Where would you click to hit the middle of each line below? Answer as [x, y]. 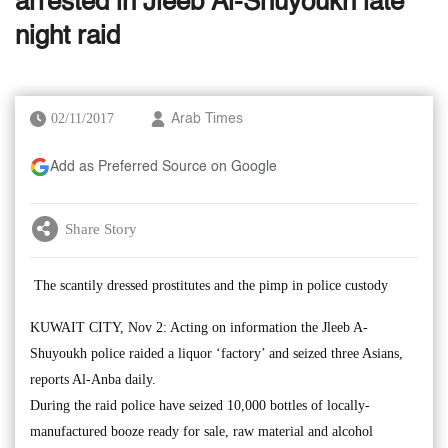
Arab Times [207, 119]
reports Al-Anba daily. [93, 379]
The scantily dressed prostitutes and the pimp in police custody [209, 285]
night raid [67, 37]
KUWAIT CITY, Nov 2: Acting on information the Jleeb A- [199, 327]
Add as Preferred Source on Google [163, 167]
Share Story [101, 228]
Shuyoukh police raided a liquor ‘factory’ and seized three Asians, [216, 353]
